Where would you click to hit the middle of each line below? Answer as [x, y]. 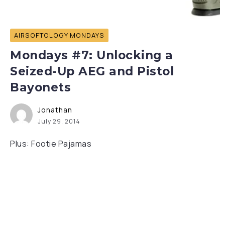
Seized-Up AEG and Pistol [92, 71]
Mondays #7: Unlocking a [92, 55]
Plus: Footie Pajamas [51, 144]
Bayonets [40, 87]
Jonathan [55, 110]
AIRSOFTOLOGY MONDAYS [59, 35]
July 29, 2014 [59, 121]
